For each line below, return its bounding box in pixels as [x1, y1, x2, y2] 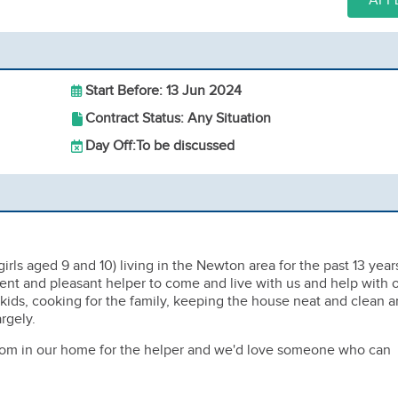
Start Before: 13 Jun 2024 [85, 83, 242, 99]
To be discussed [136, 138, 235, 155]
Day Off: [85, 138, 136, 155]
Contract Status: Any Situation [85, 110, 271, 127]
